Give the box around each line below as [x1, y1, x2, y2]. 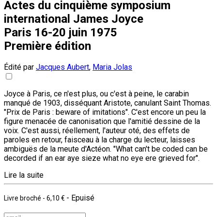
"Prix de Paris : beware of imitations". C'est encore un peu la [4, 107, 206, 117]
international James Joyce [4, 12, 143, 26]
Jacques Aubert [36, 62, 89, 72]
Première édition [4, 39, 91, 53]
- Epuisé [66, 193, 94, 202]
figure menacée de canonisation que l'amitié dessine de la [4, 116, 200, 126]
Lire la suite [4, 170, 44, 180]
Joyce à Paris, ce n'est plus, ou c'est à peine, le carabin [4, 89, 189, 98]
